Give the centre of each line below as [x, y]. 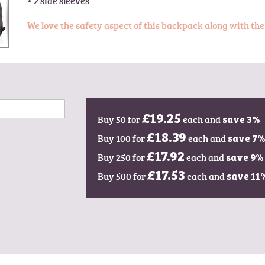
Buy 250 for [122, 157]
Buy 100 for [122, 138]
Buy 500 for [122, 176]
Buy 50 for [119, 119]
